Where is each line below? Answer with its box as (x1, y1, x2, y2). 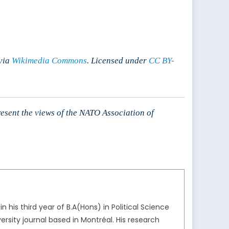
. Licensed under (87, 56, 149, 66)
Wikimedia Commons (12, 56, 87, 66)
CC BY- (149, 56, 174, 66)
